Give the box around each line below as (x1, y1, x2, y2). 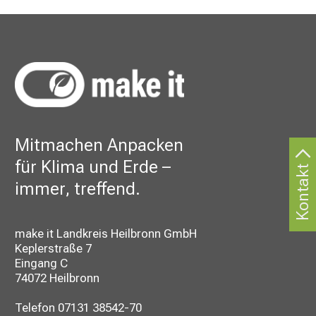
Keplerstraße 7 (15, 241, 92, 255)
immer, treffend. (15, 177, 140, 199)
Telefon (15, 300, 58, 315)
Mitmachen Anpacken (15, 133, 183, 155)
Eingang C (15, 255, 68, 270)
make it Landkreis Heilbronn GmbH (15, 226, 197, 241)
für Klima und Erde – (15, 155, 171, 177)
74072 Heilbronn (15, 270, 99, 285)
